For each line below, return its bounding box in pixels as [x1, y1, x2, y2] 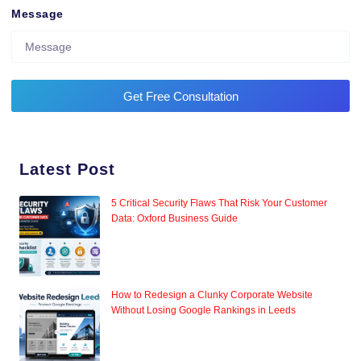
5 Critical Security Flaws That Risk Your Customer [111, 197, 327, 210]
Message [11, 7, 64, 21]
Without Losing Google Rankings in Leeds [111, 305, 296, 317]
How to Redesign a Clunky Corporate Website [111, 289, 313, 301]
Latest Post [19, 160, 115, 179]
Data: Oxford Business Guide [111, 213, 238, 225]
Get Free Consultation [122, 89, 239, 103]
